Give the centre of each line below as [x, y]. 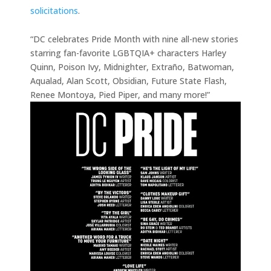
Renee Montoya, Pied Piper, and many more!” [120, 94]
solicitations [54, 10]
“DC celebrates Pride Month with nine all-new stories [134, 39]
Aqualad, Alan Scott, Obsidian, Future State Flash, [129, 80]
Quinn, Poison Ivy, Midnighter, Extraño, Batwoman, [132, 67]
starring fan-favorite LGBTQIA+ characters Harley [128, 53]
